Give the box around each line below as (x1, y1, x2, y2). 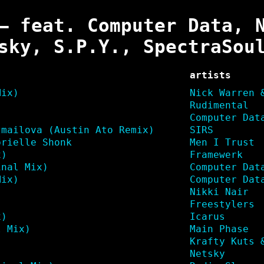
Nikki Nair (189, 186, 249, 197)
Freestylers (189, 198, 255, 210)
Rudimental (189, 99, 249, 111)
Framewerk (189, 148, 243, 160)
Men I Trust (189, 136, 255, 148)
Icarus (189, 210, 225, 222)
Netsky (189, 247, 225, 259)
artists (189, 69, 231, 81)
